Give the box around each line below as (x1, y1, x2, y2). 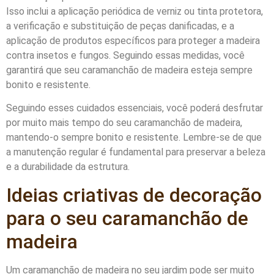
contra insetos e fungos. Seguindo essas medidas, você (6, 49, 245, 61)
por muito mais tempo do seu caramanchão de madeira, (6, 117, 242, 129)
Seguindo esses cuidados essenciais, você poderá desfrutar (6, 102, 263, 114)
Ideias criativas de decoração (6, 183, 262, 207)
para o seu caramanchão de (6, 206, 248, 230)
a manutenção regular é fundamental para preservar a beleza (6, 146, 265, 158)
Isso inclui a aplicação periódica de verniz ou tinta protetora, (6, 5, 263, 17)
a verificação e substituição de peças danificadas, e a (6, 20, 234, 32)
